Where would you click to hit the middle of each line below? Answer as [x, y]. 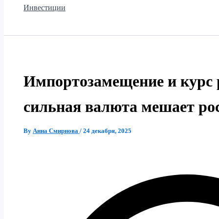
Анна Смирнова [56, 131]
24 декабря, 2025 [107, 131]
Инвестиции [44, 8]
